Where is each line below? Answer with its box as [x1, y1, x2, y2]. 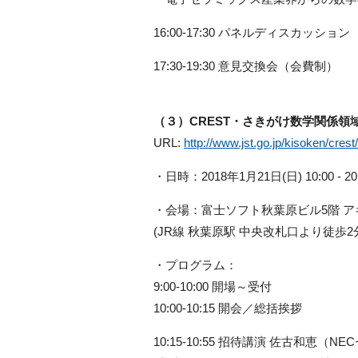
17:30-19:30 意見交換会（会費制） [153, 59, 338, 74]
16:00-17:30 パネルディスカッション [153, 26, 350, 40]
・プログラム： [153, 258, 237, 272]
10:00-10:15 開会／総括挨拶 [153, 301, 302, 316]
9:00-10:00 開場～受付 [153, 280, 272, 294]
